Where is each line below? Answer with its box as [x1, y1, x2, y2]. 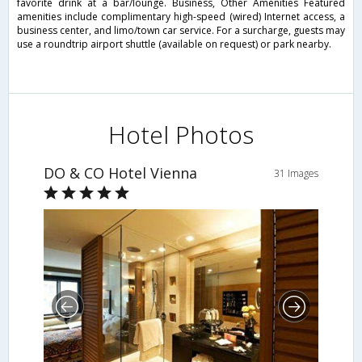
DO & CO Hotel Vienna [43, 162, 197, 183]
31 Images [274, 166, 319, 180]
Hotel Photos [108, 117, 254, 151]
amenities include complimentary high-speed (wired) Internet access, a [17, 9, 345, 23]
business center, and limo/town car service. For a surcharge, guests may [17, 23, 345, 37]
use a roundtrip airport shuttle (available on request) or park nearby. [17, 36, 331, 51]
